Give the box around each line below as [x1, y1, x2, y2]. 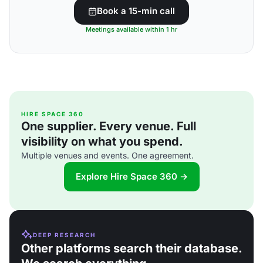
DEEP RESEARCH [33, 231, 96, 238]
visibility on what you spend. [21, 134, 183, 149]
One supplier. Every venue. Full [21, 119, 196, 133]
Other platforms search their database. [21, 241, 242, 255]
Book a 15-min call [97, 5, 175, 16]
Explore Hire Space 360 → [75, 171, 188, 182]
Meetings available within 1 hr [86, 25, 177, 33]
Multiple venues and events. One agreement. [21, 150, 194, 160]
